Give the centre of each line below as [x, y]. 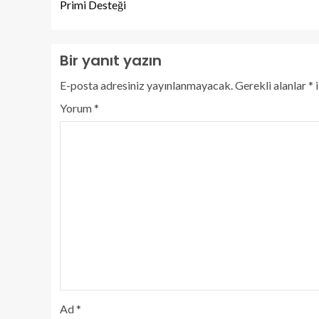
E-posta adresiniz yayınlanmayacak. [146, 85]
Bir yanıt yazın [111, 60]
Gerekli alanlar [272, 85]
